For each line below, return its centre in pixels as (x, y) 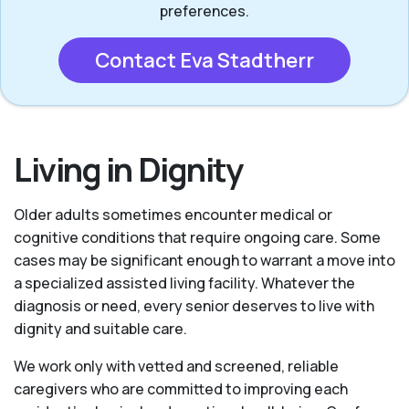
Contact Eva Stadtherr (204, 61)
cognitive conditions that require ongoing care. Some (197, 238)
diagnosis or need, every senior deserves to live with (194, 306)
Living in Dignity (128, 170)
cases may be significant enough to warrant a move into (204, 261)
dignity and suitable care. (100, 329)
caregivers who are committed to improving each (181, 389)
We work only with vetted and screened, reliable (176, 367)
